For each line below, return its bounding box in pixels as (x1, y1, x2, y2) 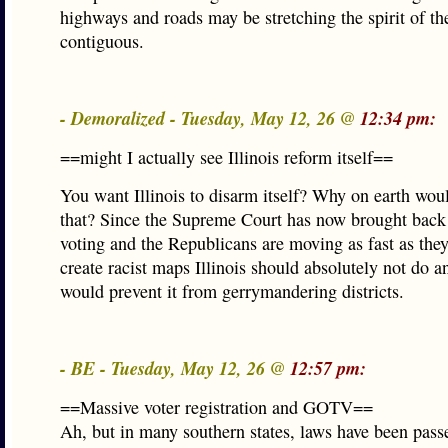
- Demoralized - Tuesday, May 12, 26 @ (60, 105, 360, 131)
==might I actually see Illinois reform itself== (60, 145, 393, 169)
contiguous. (60, 29, 144, 53)
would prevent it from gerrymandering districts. (60, 279, 404, 303)
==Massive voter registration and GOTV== (60, 395, 373, 419)
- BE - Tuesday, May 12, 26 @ (60, 355, 290, 381)
